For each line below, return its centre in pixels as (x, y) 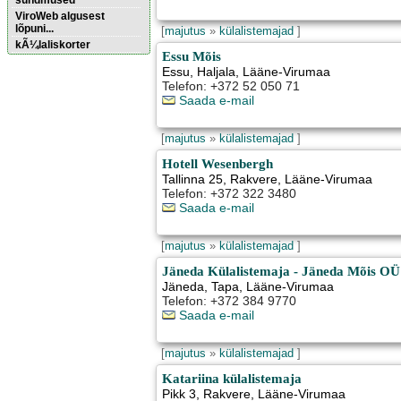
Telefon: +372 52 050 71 (231, 86)
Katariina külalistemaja (232, 379)
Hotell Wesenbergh (218, 164)
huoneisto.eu (39, 98)
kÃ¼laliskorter (53, 45)
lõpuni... (34, 29)
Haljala (217, 72)
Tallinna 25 (193, 179)
